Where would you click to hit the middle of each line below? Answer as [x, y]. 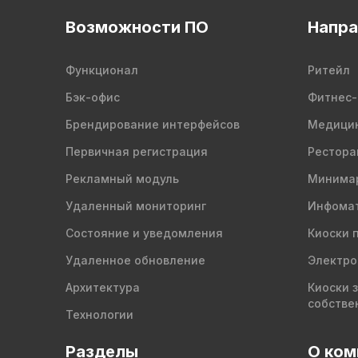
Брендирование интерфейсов [153, 124]
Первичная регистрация [137, 151]
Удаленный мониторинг [136, 206]
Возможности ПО [137, 27]
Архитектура [103, 287]
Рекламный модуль [122, 179]
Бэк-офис [93, 97]
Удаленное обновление [135, 260]
